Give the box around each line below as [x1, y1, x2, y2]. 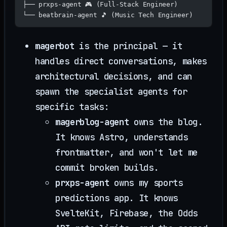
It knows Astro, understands [55, 131, 188, 143]
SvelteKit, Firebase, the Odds [55, 207, 198, 219]
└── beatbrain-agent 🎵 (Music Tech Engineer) [23, 11, 193, 19]
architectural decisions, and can [35, 70, 192, 83]
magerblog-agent [55, 116, 129, 128]
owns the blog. [129, 116, 203, 128]
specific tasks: [35, 101, 109, 113]
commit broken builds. [55, 162, 159, 174]
